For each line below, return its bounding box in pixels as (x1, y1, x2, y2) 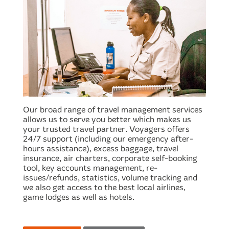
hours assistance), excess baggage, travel (23, 143, 178, 153)
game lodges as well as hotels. (23, 192, 134, 202)
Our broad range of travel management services (23, 104, 202, 114)
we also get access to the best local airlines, (23, 182, 186, 192)
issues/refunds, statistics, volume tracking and (23, 172, 197, 182)
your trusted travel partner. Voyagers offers (23, 124, 190, 134)
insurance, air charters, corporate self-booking (23, 153, 197, 163)
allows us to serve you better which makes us (23, 114, 191, 124)
